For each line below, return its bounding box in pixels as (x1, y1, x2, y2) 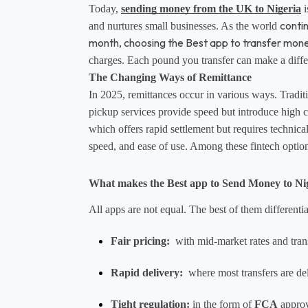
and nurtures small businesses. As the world (89, 19, 280, 32)
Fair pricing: (111, 234, 170, 247)
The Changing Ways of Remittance (89, 71, 252, 83)
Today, (89, 2, 121, 14)
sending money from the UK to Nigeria (121, 2, 301, 14)
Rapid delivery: (111, 266, 183, 278)
